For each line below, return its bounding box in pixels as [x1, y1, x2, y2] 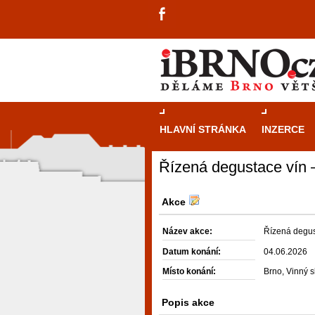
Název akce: [162, 226, 212, 237]
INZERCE [262, 124, 304, 135]
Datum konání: [162, 246, 221, 257]
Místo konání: [162, 266, 216, 276]
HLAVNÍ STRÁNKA [160, 124, 246, 135]
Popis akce [162, 297, 215, 309]
